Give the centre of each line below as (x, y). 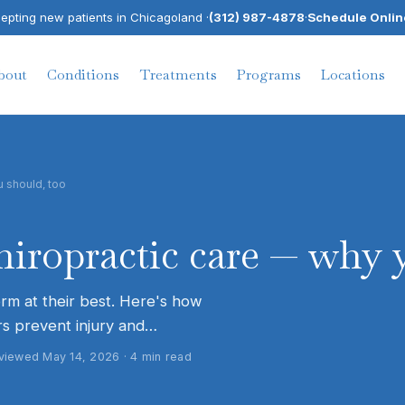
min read (165, 357)
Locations (353, 75)
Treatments (178, 75)
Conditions (84, 75)
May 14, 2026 (81, 357)
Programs (269, 75)
